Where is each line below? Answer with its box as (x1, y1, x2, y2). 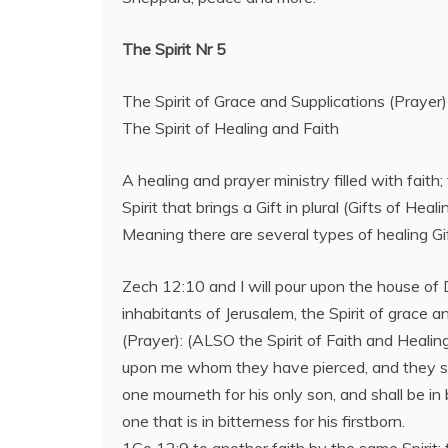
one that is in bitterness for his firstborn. (122, 411, 405, 431)
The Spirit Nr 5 (122, 39, 226, 59)
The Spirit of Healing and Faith (122, 118, 339, 138)
